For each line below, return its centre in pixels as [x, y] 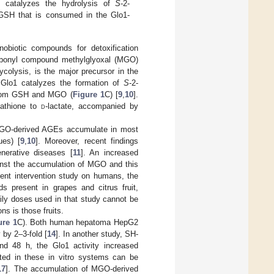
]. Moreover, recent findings [87, 141]
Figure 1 [88, 95]
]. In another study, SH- [97, 234]
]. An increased [109, 153]
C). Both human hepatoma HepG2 [78, 223]
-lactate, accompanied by [92, 106]
